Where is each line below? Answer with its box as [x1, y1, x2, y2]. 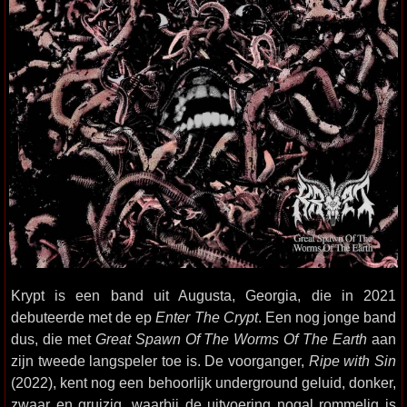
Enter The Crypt [155, 309, 258, 325]
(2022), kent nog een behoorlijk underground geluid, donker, [11, 374, 396, 391]
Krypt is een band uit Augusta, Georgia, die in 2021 [11, 287, 396, 303]
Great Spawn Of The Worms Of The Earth [94, 331, 368, 347]
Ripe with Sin [308, 352, 397, 369]
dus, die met [11, 331, 95, 347]
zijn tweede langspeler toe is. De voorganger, [11, 352, 309, 369]
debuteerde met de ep [11, 309, 156, 325]
